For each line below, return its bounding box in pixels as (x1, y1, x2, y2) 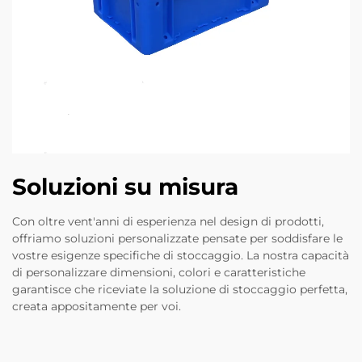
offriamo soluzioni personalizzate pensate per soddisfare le (12, 231, 343, 246)
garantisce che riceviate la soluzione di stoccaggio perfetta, (12, 282, 347, 297)
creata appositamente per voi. (12, 299, 181, 314)
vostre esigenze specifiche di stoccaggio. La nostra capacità (12, 248, 349, 263)
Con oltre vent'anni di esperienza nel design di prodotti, (12, 214, 324, 229)
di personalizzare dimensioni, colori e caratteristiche (12, 265, 305, 280)
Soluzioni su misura (12, 173, 238, 201)
